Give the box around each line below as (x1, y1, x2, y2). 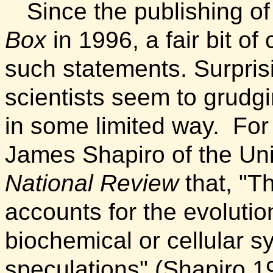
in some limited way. (5, 113, 233, 140)
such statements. (5, 55, 187, 82)
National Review (5, 170, 179, 197)
